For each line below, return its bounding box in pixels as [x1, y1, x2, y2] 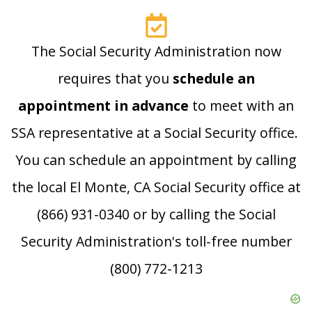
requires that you [57, 69, 173, 88]
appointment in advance [18, 96, 189, 116]
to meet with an [189, 96, 294, 116]
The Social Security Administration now [31, 42, 281, 61]
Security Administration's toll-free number [20, 232, 292, 251]
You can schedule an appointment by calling [15, 150, 297, 170]
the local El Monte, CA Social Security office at [11, 178, 301, 197]
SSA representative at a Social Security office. [10, 123, 302, 143]
